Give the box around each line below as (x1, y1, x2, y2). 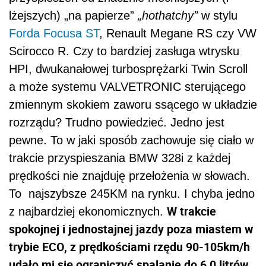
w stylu (198, 8, 237, 22)
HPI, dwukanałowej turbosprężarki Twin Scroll (9, 62, 248, 75)
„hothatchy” (138, 8, 198, 22)
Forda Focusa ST (9, 26, 99, 40)
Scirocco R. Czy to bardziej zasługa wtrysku (9, 44, 239, 58)
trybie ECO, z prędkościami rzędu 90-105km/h (9, 238, 250, 255)
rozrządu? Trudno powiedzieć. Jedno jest (9, 115, 224, 129)
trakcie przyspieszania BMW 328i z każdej (9, 151, 230, 164)
